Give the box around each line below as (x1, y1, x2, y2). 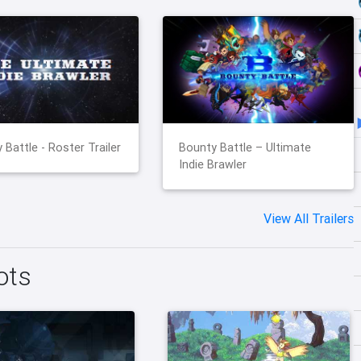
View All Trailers (263, 210, 354, 227)
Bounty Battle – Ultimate (179, 140, 312, 156)
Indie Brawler (179, 157, 247, 172)
